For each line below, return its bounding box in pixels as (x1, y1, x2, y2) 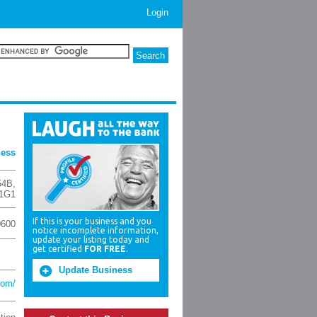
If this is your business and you (33, 217, 151, 226)
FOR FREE (84, 244, 126, 253)
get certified (33, 244, 84, 253)
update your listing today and (33, 235, 149, 244)
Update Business (59, 265, 132, 275)
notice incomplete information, (33, 226, 158, 235)
